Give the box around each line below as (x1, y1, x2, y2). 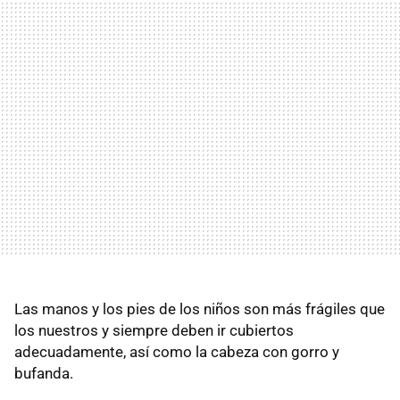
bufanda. (14, 364, 73, 382)
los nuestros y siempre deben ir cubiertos (14, 321, 294, 339)
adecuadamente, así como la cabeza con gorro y (14, 343, 339, 361)
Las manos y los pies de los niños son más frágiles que (14, 300, 385, 318)
